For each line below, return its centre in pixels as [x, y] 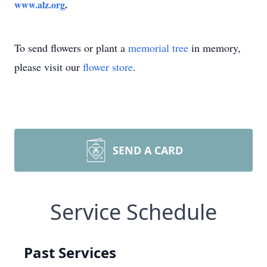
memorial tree [158, 48]
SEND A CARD [148, 150]
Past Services [70, 252]
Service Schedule [133, 212]
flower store [108, 67]
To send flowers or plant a [71, 48]
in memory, [215, 48]
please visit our [49, 67]
